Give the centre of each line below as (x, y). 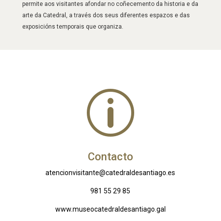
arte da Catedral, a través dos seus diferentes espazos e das (106, 16)
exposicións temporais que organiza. (73, 27)
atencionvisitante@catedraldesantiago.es (110, 172)
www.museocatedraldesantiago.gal (110, 209)
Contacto (110, 156)
